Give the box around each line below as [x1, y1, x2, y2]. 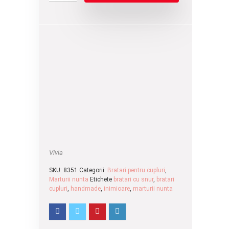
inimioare [104, 185, 130, 192]
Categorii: [79, 167, 107, 174]
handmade [71, 185, 101, 192]
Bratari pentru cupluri [107, 167, 165, 174]
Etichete [90, 176, 113, 183]
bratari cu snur [113, 176, 153, 183]
